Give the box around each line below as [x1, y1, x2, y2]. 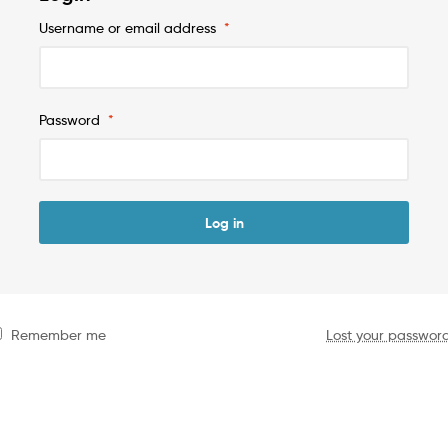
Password [39, 110, 108, 128]
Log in [204, 213, 244, 232]
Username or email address [39, 18, 224, 36]
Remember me [10, 326, 106, 344]
